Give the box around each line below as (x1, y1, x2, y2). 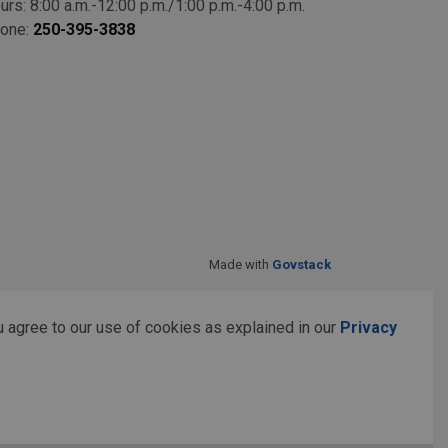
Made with (209, 257, 272, 272)
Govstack (272, 257, 331, 272)
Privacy (340, 318, 397, 337)
